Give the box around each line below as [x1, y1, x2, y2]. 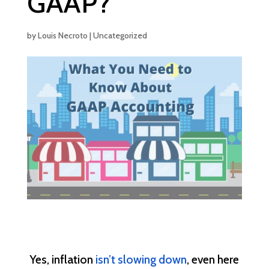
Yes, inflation [29, 252, 96, 267]
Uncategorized [92, 30, 147, 41]
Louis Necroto [37, 30, 88, 41]
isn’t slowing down [95, 252, 187, 267]
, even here [187, 252, 240, 267]
